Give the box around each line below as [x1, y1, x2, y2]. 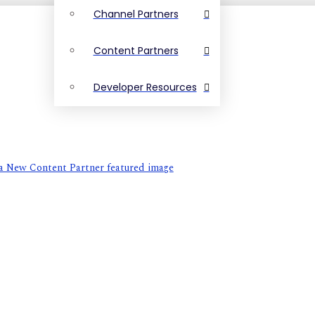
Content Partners [93, 44, 179, 58]
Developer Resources [93, 80, 197, 94]
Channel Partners [93, 7, 179, 21]
